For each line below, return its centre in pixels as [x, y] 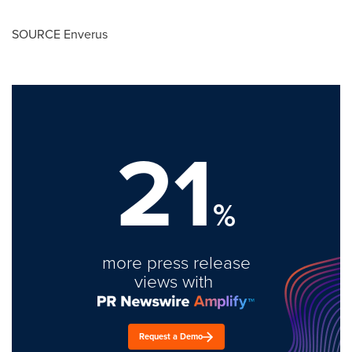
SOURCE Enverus [60, 34]
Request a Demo [171, 336]
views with [176, 281]
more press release [176, 262]
